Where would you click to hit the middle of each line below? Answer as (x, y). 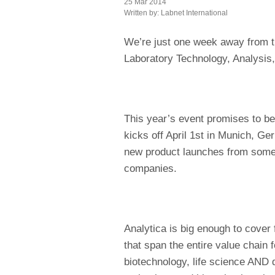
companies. (150, 168)
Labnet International (194, 12)
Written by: (142, 12)
